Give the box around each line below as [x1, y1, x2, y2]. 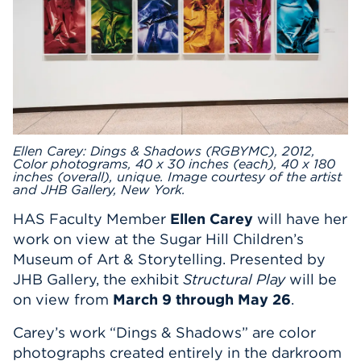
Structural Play [183, 269, 285, 288]
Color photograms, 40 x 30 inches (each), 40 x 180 [13, 155, 335, 172]
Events [196, 13, 241, 29]
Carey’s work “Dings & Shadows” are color [13, 322, 316, 342]
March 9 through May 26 [113, 289, 291, 309]
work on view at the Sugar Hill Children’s [13, 229, 304, 248]
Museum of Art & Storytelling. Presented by [13, 249, 326, 268]
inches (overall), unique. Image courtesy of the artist [13, 168, 342, 185]
